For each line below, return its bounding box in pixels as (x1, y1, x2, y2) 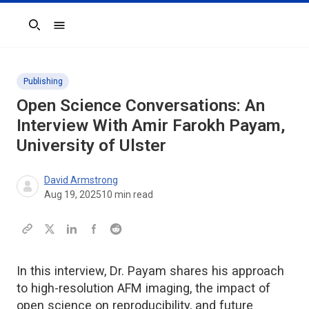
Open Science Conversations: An (17, 94, 265, 115)
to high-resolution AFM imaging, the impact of (17, 280, 270, 295)
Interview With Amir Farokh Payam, (17, 114, 286, 135)
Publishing (23, 76, 63, 86)
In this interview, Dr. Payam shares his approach (17, 263, 284, 278)
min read (112, 188, 153, 200)
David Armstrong (44, 174, 118, 186)
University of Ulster (17, 134, 166, 155)
